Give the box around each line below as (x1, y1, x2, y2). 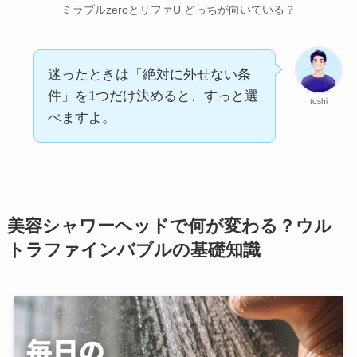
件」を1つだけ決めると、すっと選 (47, 88, 258, 104)
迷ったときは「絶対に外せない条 (47, 67, 251, 83)
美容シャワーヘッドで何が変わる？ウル (6, 217, 332, 237)
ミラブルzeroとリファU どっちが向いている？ (61, 3, 296, 17)
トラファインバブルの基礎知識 (6, 241, 261, 261)
